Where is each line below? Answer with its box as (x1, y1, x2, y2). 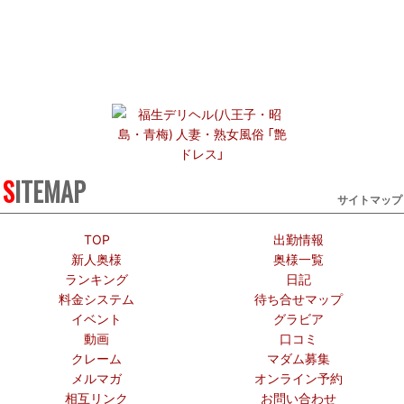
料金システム (59, 289, 134, 308)
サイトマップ (336, 190, 402, 207)
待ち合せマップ (254, 289, 343, 308)
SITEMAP (14, 172, 86, 210)
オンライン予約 (254, 369, 343, 388)
